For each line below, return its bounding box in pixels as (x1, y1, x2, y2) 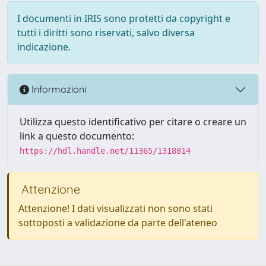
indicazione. (17, 40, 71, 53)
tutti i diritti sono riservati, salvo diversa (17, 26, 195, 39)
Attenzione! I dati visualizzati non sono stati (18, 201, 213, 215)
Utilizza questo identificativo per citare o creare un (20, 115, 246, 128)
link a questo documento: (20, 129, 134, 142)
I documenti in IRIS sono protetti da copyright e (17, 11, 230, 25)
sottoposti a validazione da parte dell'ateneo (18, 216, 217, 229)
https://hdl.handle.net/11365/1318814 (20, 145, 191, 156)
